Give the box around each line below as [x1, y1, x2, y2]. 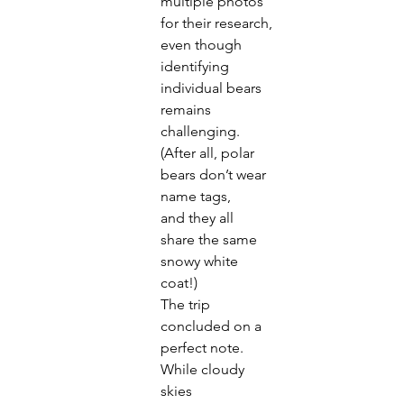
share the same [161, 231, 261, 249]
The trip [161, 296, 214, 314]
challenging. [161, 123, 243, 141]
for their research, [161, 14, 272, 32]
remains [161, 101, 211, 119]
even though [161, 36, 245, 54]
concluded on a [161, 317, 265, 335]
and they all [161, 209, 237, 227]
